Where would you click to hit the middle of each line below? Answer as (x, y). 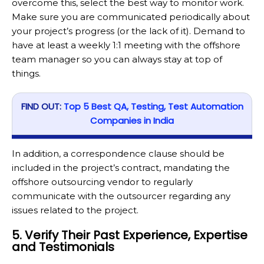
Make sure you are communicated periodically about (131, 16)
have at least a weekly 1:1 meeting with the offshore (126, 45)
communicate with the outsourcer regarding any (121, 196)
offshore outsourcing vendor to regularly (102, 182)
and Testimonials (63, 247)
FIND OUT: (42, 107)
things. (26, 73)
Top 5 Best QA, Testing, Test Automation (153, 107)
